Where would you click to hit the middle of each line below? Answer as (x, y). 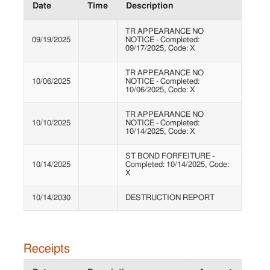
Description (150, 6)
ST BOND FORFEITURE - (170, 157)
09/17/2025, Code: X (160, 49)
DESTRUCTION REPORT (170, 198)
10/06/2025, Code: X (160, 90)
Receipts (47, 249)
